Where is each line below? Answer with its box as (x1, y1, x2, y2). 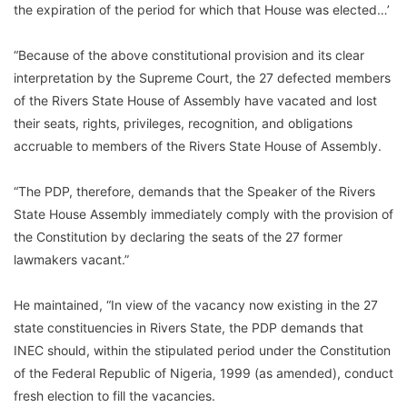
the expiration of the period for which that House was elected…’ (14, 2, 390, 18)
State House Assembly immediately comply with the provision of (14, 206, 393, 223)
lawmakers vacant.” (14, 252, 129, 268)
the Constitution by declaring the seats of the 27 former (14, 229, 342, 245)
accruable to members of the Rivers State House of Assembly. (14, 138, 382, 154)
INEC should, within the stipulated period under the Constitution (14, 342, 391, 359)
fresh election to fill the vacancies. (14, 388, 215, 404)
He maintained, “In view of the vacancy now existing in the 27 (14, 297, 378, 313)
